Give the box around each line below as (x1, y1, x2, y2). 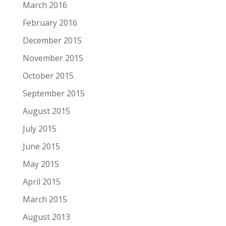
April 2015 (22, 176, 61, 187)
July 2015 (22, 123, 56, 134)
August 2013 (22, 211, 70, 222)
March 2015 (22, 193, 67, 205)
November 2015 (22, 52, 83, 64)
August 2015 (22, 105, 70, 117)
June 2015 (22, 140, 60, 152)
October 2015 (22, 70, 74, 81)
